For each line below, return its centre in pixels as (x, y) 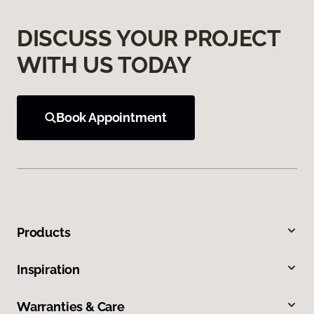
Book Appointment (112, 118)
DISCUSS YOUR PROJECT (149, 39)
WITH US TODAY (104, 65)
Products (44, 233)
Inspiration (49, 270)
